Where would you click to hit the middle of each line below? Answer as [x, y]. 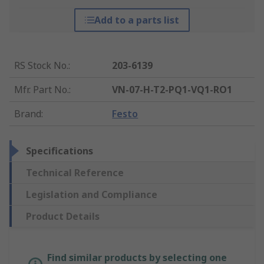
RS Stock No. [41, 66]
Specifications [60, 151]
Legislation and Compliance [92, 195]
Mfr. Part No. [42, 90]
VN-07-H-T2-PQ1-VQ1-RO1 [172, 90]
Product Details [63, 217]
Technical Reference [75, 173]
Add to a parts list [136, 20]
